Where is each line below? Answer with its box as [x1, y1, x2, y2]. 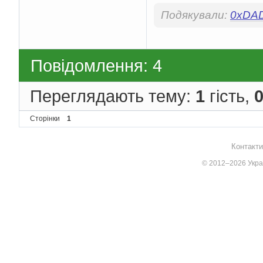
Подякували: [161, 9, 230, 22]
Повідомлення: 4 [31, 55, 162, 75]
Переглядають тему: [30, 86, 195, 106]
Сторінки [30, 114, 60, 123]
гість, [205, 86, 254, 106]
